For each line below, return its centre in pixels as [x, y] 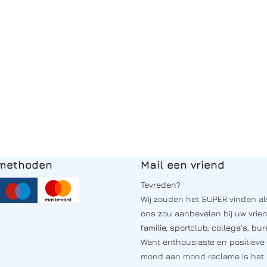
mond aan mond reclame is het [202, 256]
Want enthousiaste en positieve [202, 241]
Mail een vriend [182, 164]
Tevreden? [160, 184]
